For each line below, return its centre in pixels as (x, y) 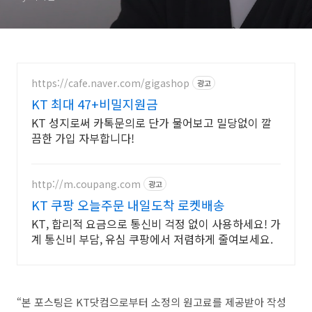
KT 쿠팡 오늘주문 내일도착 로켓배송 (128, 205)
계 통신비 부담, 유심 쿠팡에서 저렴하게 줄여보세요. (152, 239)
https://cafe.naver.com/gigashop (110, 83)
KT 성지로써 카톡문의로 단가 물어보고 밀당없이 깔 (40, 123)
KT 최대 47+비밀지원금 (95, 104)
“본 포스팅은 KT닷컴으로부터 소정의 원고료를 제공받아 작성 (151, 302)
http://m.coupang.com (86, 184)
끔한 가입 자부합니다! (83, 138)
